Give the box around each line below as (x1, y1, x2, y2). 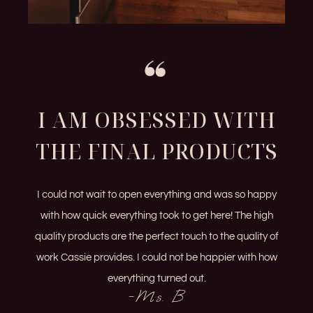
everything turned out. (107, 272, 206, 284)
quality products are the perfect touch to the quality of (34, 231, 279, 242)
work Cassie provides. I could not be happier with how (36, 252, 277, 263)
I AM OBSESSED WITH (37, 105, 276, 134)
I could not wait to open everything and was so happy (36, 189, 277, 200)
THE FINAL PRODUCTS (35, 136, 278, 166)
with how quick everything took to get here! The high (40, 210, 273, 221)
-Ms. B (127, 285, 186, 307)
